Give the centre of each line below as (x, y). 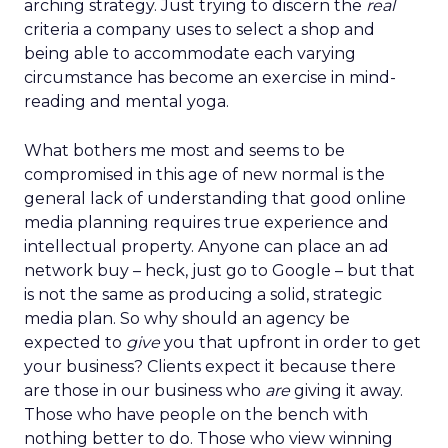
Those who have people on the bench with (196, 414)
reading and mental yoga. (126, 101)
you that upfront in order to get (290, 342)
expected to (75, 342)
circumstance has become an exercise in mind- (210, 77)
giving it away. (346, 390)
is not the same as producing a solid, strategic (203, 294)
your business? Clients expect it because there (210, 366)
